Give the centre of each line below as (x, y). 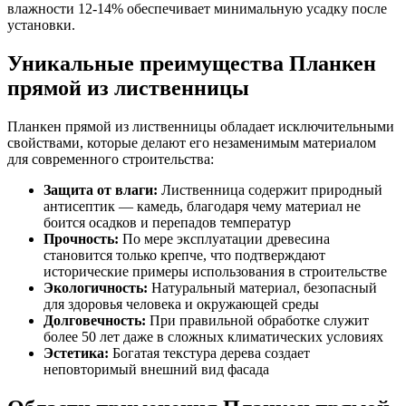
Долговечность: (95, 321)
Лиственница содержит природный (270, 190)
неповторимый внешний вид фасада (156, 370)
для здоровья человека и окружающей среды (181, 304)
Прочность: (81, 239)
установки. (41, 25)
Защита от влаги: (101, 190)
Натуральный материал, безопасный (262, 288)
